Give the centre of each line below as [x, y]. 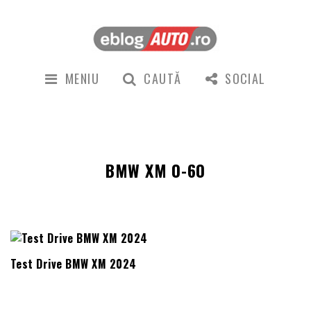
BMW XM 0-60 [155, 170]
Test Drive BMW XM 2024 [74, 263]
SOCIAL [245, 78]
